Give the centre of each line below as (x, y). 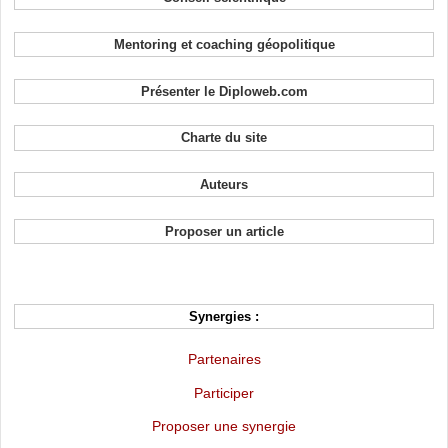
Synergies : (224, 317)
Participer (224, 392)
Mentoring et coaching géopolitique (224, 44)
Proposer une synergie (224, 426)
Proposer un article (224, 231)
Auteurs (224, 185)
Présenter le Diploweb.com (224, 91)
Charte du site (224, 138)
